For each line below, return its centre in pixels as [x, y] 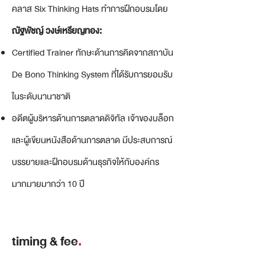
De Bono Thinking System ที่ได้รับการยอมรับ [92, 75]
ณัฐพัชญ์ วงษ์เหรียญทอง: [57, 31]
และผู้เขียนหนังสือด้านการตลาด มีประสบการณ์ [92, 140]
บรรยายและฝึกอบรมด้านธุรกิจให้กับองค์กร [85, 162]
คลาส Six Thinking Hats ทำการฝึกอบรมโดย [90, 9]
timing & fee [45, 241]
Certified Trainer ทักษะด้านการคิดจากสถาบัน [93, 53]
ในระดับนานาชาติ [41, 96]
